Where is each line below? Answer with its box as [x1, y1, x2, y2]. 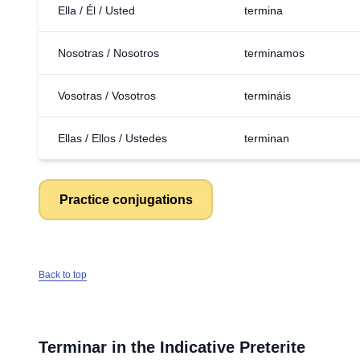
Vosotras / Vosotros [58, 89, 156, 102]
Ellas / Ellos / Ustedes [58, 132, 167, 145]
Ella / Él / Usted [58, 4, 135, 17]
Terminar [39, 338, 107, 356]
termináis [244, 89, 291, 102]
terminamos [244, 47, 305, 59]
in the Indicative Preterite [107, 338, 305, 356]
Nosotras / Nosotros [58, 47, 159, 59]
